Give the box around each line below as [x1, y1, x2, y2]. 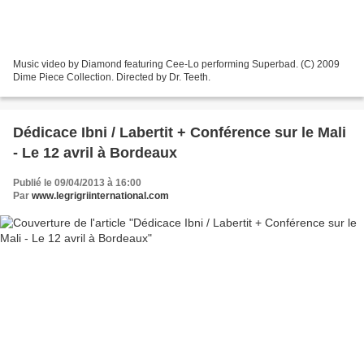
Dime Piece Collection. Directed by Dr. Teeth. [13, 71, 210, 83]
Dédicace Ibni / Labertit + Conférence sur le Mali [13, 123, 346, 141]
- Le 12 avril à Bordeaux [13, 144, 177, 161]
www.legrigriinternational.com [32, 189, 169, 201]
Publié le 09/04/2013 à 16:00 [13, 176, 141, 188]
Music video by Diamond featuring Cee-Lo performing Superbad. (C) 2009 [13, 58, 340, 70]
